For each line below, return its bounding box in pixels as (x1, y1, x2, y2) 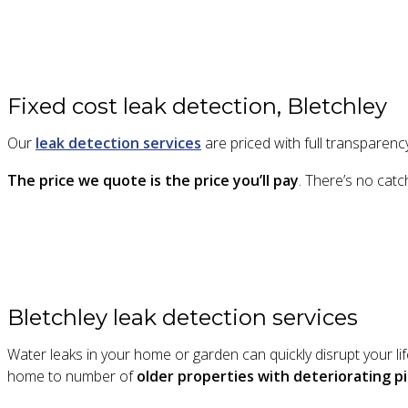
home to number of (7, 366, 137, 386)
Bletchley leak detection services (7, 304, 358, 331)
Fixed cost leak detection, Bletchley (7, 93, 387, 120)
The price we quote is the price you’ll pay (7, 170, 299, 191)
